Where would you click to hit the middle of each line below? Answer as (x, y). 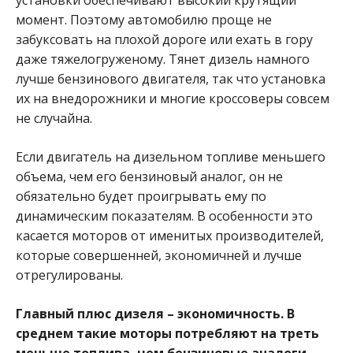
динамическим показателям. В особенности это (164, 216)
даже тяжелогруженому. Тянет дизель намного (163, 59)
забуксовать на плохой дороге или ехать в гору (164, 39)
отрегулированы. (69, 275)
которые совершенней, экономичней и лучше (159, 255)
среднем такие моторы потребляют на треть (167, 333)
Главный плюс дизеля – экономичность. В (155, 313)
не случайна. (54, 118)
